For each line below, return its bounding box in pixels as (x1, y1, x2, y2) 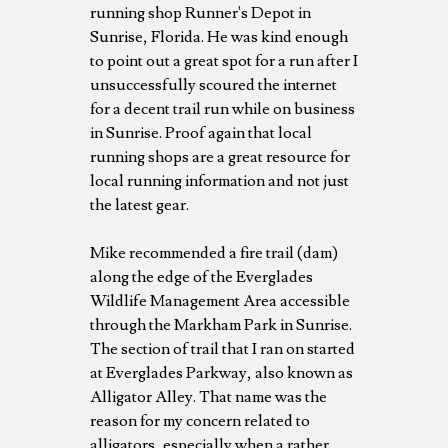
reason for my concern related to (90, 410, 310, 431)
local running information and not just (90, 170, 349, 191)
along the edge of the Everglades (90, 266, 313, 287)
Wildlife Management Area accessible (90, 290, 350, 311)
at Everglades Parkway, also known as (90, 362, 353, 383)
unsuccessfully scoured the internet (90, 74, 337, 95)
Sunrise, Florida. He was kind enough (90, 26, 348, 47)
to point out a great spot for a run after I (90, 50, 358, 71)
